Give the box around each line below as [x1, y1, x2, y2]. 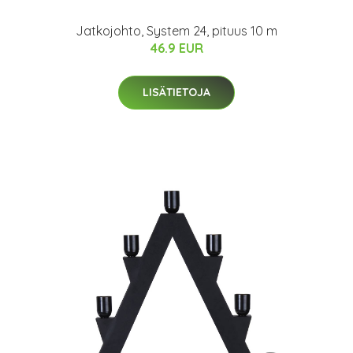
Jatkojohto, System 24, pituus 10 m [76, 23, 277, 39]
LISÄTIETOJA [143, 85, 210, 99]
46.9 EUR [150, 40, 203, 56]
